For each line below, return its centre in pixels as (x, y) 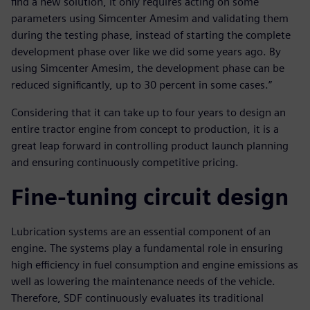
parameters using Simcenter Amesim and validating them (150, 18)
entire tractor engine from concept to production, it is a (145, 129)
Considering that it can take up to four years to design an (148, 112)
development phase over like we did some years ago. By (146, 51)
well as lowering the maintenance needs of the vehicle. (143, 281)
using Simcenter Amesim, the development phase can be (148, 68)
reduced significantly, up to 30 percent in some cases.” (142, 84)
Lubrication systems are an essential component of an (141, 231)
